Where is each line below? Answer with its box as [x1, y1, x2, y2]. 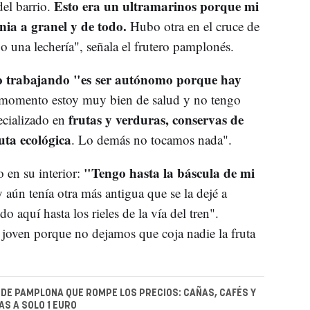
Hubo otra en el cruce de [126, 17, 259, 35]
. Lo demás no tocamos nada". [71, 131, 232, 149]
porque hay [176, 70, 241, 89]
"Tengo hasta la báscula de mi [83, 163, 255, 183]
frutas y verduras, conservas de [64, 110, 244, 129]
